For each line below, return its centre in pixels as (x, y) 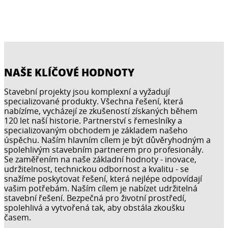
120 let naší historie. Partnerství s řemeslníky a (93, 120)
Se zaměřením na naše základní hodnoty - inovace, (100, 159)
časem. (18, 217)
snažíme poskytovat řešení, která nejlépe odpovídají (103, 178)
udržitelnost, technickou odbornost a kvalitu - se (96, 169)
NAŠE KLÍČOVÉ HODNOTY (69, 73)
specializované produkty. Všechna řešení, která (94, 101)
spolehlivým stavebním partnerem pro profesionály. (104, 149)
